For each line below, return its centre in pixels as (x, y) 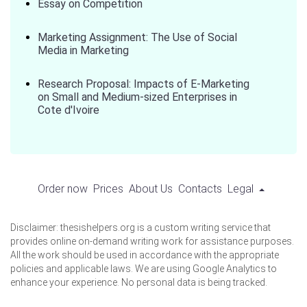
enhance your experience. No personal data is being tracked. (139, 282)
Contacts (200, 189)
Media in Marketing (83, 50)
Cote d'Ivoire (69, 110)
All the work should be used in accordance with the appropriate (145, 255)
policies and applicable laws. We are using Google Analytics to (144, 269)
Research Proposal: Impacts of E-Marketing (144, 84)
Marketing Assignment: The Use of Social (137, 37)
